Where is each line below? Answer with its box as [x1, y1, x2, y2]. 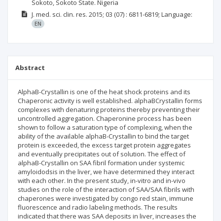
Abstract [15, 63, 45, 72]
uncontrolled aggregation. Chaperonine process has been [18, 114, 191, 123]
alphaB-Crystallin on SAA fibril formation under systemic [18, 158, 184, 167]
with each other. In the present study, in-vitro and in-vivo [18, 176, 185, 185]
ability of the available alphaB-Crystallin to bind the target [18, 132, 189, 141]
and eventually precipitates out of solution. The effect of [18, 149, 185, 158]
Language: [161, 10, 192, 19]
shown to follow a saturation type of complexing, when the [18, 123, 192, 132]
